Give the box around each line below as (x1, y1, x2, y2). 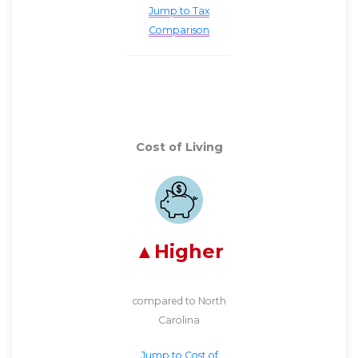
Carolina (158, 314, 200, 327)
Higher (153, 239, 224, 263)
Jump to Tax (149, 4, 209, 17)
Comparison (149, 23, 209, 36)
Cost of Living (135, 140, 223, 155)
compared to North (132, 295, 226, 308)
